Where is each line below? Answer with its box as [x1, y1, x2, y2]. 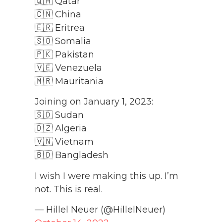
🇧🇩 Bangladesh [35, 150, 109, 161]
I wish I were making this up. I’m [35, 170, 178, 181]
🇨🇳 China [35, 8, 81, 20]
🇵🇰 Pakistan [35, 49, 94, 60]
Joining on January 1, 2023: [35, 96, 153, 108]
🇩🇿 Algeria [35, 123, 87, 134]
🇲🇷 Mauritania [35, 75, 104, 87]
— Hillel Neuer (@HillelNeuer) [35, 204, 166, 215]
